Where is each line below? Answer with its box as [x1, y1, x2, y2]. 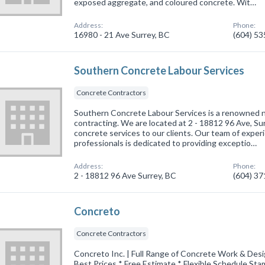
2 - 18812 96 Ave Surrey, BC [74, 170, 177, 180]
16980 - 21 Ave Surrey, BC [74, 29, 170, 40]
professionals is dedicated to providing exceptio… [74, 137, 257, 148]
